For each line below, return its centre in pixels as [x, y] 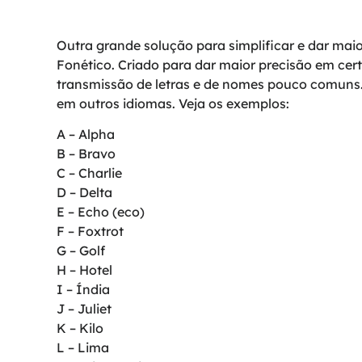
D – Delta [84, 193]
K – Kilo [80, 328]
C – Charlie [89, 173]
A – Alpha [86, 135]
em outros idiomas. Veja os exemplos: [173, 104]
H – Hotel [84, 270]
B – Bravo [86, 154]
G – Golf [81, 251]
